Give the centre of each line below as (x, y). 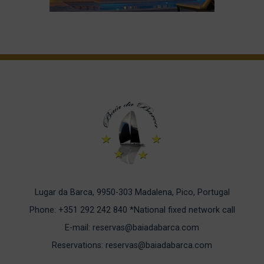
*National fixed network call (182, 210)
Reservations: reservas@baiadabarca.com (132, 245)
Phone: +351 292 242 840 (79, 210)
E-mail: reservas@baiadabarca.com (132, 228)
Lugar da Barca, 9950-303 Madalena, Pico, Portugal (132, 192)
